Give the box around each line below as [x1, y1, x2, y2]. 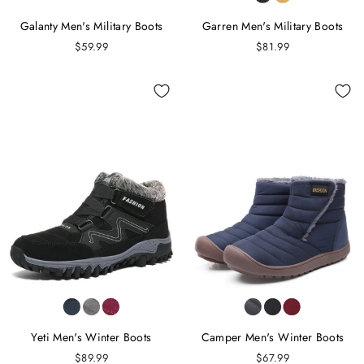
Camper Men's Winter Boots [201, 329, 344, 346]
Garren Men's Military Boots [201, 18, 344, 35]
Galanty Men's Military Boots [19, 18, 163, 35]
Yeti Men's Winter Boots [31, 329, 152, 346]
